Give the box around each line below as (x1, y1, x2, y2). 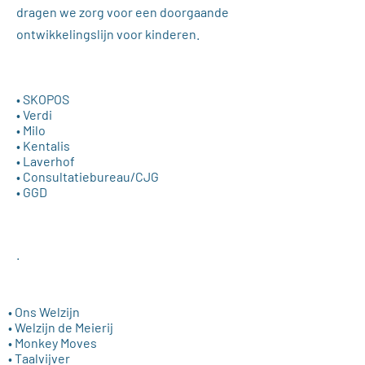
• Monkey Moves (8, 335, 97, 350)
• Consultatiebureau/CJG (16, 169, 159, 184)
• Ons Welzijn (8, 304, 80, 319)
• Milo (16, 122, 46, 138)
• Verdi (16, 107, 52, 122)
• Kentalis (16, 138, 70, 153)
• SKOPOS (16, 91, 69, 107)
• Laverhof (16, 153, 75, 169)
